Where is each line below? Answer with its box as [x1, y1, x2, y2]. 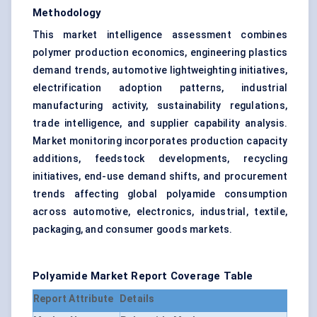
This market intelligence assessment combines [33, 29, 287, 41]
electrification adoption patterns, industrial [33, 82, 287, 94]
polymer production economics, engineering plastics [33, 47, 287, 59]
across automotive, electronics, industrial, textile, [33, 206, 287, 218]
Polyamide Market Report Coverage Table [33, 270, 253, 283]
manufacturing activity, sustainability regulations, [33, 100, 287, 112]
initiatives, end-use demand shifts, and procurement [33, 171, 287, 183]
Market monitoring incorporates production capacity [33, 135, 287, 147]
